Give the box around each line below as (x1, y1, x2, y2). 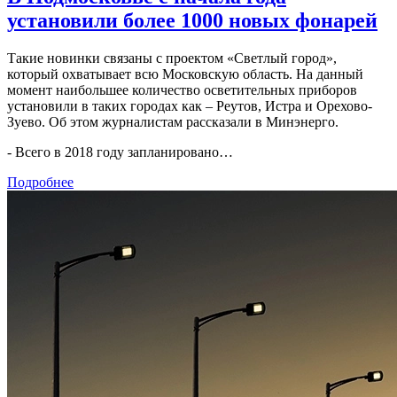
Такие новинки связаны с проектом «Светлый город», (7, 51, 337, 66)
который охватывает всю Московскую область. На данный (7, 66, 363, 82)
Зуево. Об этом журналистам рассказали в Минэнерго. (7, 114, 339, 130)
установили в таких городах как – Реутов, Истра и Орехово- (7, 98, 372, 114)
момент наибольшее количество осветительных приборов (7, 82, 357, 98)
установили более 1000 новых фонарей (7, 9, 378, 33)
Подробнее (7, 175, 74, 191)
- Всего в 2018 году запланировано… (7, 144, 233, 160)
